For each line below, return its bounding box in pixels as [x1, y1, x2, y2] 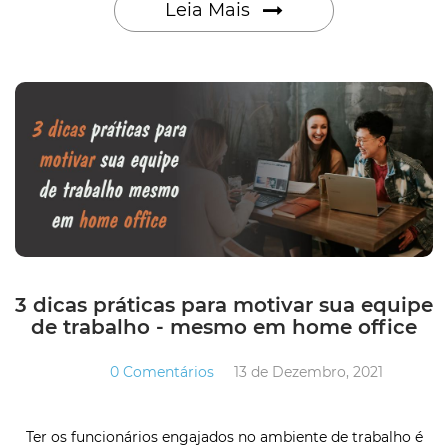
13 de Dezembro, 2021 [234, 362, 383, 381]
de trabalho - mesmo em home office [31, 314, 417, 339]
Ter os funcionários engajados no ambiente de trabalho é [25, 427, 423, 446]
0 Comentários [110, 362, 214, 381]
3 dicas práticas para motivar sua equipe [15, 292, 433, 317]
